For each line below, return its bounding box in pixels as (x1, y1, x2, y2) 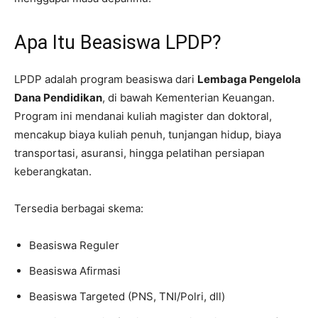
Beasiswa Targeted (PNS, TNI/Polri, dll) (29, 290, 225, 303)
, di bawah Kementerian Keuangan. (102, 91, 275, 104)
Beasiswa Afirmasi (29, 264, 121, 278)
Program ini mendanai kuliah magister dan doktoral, (14, 109, 272, 123)
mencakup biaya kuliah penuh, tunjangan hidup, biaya (14, 128, 281, 141)
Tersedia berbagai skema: (14, 202, 143, 215)
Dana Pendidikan (14, 91, 102, 104)
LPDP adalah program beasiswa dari (14, 72, 197, 86)
